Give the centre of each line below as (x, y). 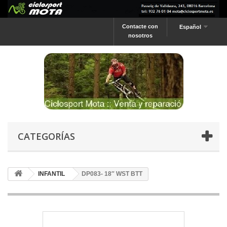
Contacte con (140, 26)
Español (190, 27)
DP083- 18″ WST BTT (112, 174)
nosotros (140, 35)
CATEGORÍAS (46, 136)
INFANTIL (51, 174)
